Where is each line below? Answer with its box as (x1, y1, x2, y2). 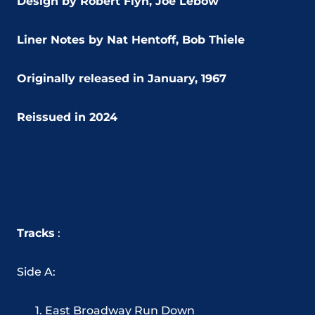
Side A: (17, 264, 56, 278)
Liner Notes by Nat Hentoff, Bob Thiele (17, 32, 245, 46)
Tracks (17, 226, 55, 240)
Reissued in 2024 (17, 110, 117, 124)
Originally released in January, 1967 (17, 71, 226, 85)
